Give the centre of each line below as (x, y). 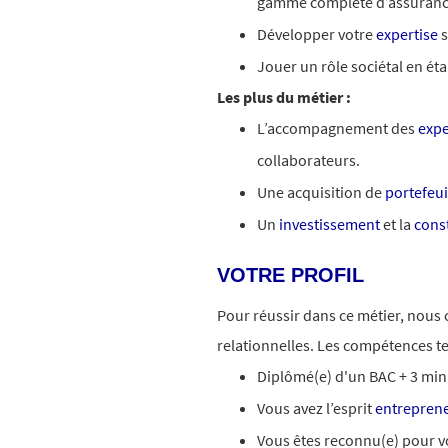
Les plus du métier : (284, 97)
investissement (328, 224)
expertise (407, 34)
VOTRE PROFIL (290, 275)
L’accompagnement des (337, 128)
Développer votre (316, 34)
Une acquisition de (321, 192)
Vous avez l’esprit (316, 408)
